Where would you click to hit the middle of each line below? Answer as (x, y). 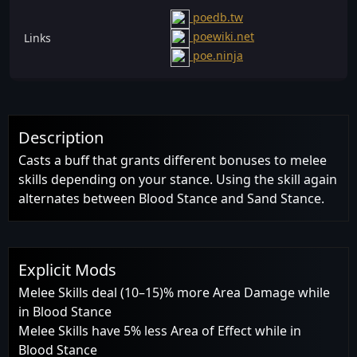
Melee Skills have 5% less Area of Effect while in (160, 330)
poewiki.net (222, 37)
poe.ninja (216, 56)
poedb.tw (216, 18)
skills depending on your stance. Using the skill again (178, 179)
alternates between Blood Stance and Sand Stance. (171, 198)
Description (61, 137)
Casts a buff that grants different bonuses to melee (173, 160)
